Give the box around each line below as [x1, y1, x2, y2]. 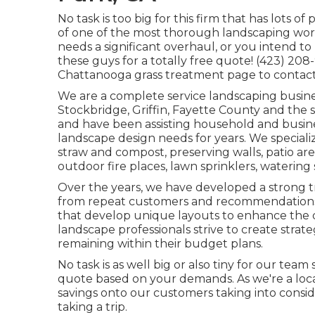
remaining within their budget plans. [58, 237, 263, 250]
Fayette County [172, 103, 260, 117]
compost [115, 146, 165, 159]
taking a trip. [58, 300, 127, 314]
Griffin [132, 103, 167, 117]
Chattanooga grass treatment [58, 68, 224, 82]
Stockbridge [58, 103, 127, 117]
